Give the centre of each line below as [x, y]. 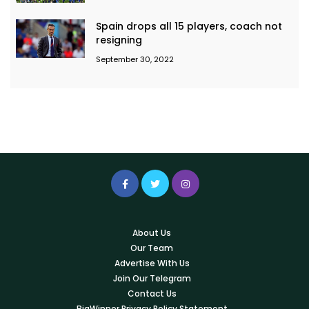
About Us [152, 233]
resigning [119, 40]
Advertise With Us [152, 263]
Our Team [152, 248]
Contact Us [152, 294]
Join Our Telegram [152, 279]
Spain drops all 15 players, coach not [189, 27]
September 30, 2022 [135, 60]
